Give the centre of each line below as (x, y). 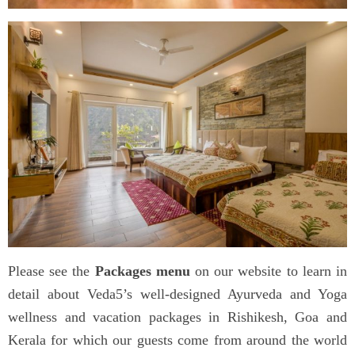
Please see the (52, 271)
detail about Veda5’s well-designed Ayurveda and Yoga (177, 294)
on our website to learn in (269, 271)
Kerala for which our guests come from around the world (177, 340)
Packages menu (142, 271)
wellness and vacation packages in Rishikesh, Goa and (177, 317)
